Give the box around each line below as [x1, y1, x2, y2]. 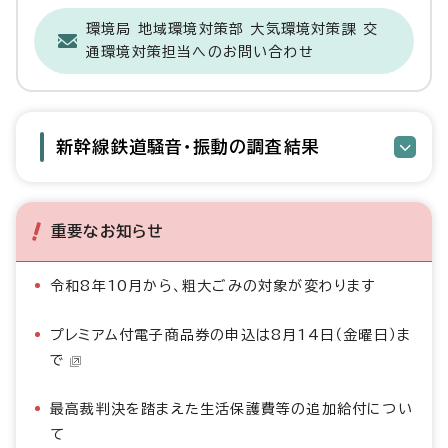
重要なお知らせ [51, 223, 164, 239]
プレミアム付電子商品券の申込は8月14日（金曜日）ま [50, 328, 412, 342]
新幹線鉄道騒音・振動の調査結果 [56, 138, 320, 155]
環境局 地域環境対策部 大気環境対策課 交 [86, 22, 379, 36]
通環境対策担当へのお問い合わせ [86, 45, 314, 59]
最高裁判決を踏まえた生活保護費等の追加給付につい [50, 402, 413, 416]
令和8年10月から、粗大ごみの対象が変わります [50, 279, 376, 293]
